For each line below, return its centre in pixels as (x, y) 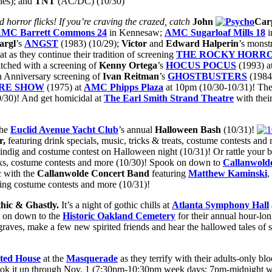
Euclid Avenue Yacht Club (64, 130)
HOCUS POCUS (201, 66)
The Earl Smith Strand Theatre (169, 98)
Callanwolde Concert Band (93, 174)
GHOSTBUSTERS (207, 76)
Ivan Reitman (131, 76)
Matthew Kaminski (228, 174)
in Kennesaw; (136, 33)
